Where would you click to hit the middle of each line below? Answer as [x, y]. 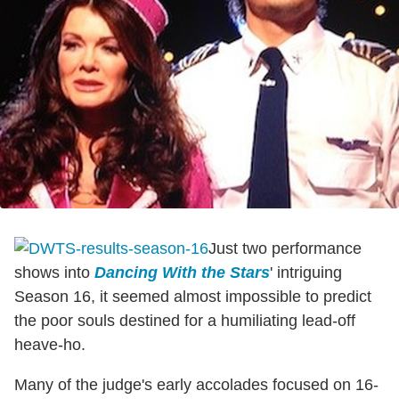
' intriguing [306, 273]
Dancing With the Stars [182, 273]
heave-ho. [50, 345]
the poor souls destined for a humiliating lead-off [185, 321]
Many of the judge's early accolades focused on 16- [196, 385]
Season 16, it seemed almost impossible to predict [193, 297]
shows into [54, 273]
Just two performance [285, 249]
